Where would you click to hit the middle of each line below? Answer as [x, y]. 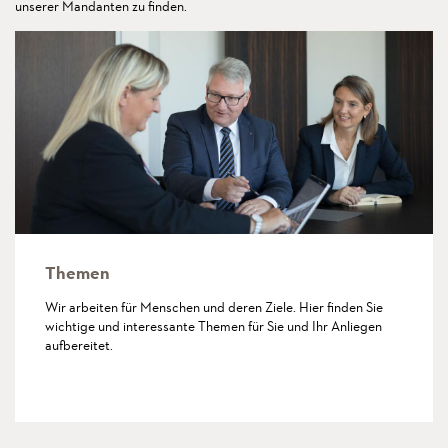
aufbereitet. [79, 345]
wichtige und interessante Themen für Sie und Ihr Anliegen [213, 326]
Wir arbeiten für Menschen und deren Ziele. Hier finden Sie [214, 307]
